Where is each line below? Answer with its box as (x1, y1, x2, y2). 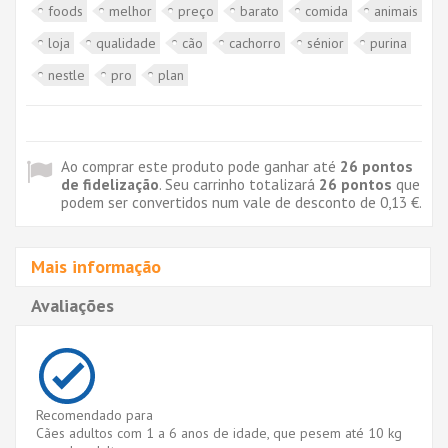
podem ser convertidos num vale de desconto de (61, 191, 380, 212)
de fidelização (61, 173, 159, 194)
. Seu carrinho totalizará (159, 173, 319, 194)
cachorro (229, 33, 281, 52)
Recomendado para (36, 405, 153, 424)
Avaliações (31, 293, 114, 317)
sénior (307, 33, 344, 52)
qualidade (96, 33, 156, 52)
